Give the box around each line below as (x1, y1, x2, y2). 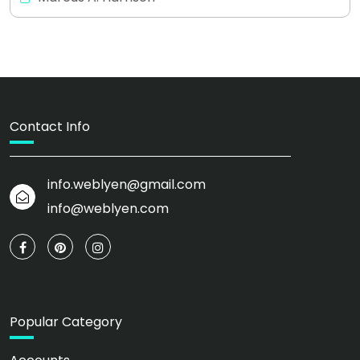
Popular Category (10, 313, 122, 332)
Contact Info (10, 117, 90, 137)
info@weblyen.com (47, 199, 169, 219)
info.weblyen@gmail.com (47, 175, 206, 194)
